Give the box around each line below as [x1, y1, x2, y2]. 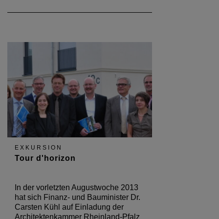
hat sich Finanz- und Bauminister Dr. [15, 193, 140, 202]
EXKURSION [15, 144, 63, 152]
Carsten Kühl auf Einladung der [15, 203, 124, 212]
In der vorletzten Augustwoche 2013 [15, 183, 138, 192]
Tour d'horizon [15, 154, 76, 163]
